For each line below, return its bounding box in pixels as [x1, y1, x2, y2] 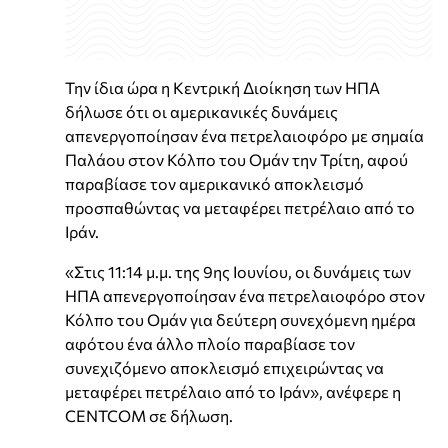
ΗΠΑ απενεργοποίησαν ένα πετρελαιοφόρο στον [65, 285, 425, 305]
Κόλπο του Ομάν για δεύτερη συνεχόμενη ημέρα [65, 309, 416, 329]
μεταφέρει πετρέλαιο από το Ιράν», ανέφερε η [65, 381, 401, 401]
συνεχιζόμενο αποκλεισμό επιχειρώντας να [65, 357, 384, 377]
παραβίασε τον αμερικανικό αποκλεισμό [65, 173, 364, 193]
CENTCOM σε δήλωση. [65, 405, 233, 425]
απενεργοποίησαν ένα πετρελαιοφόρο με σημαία [65, 125, 424, 145]
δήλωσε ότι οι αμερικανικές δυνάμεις [65, 101, 338, 121]
